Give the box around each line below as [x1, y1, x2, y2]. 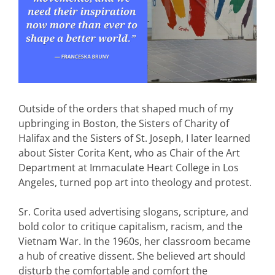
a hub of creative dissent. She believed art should [18, 249, 246, 263]
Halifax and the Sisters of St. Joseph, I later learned [18, 131, 250, 145]
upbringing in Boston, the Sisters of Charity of [18, 117, 229, 131]
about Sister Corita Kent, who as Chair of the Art [18, 146, 240, 160]
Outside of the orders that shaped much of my [18, 102, 233, 116]
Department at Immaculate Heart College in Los [18, 161, 239, 175]
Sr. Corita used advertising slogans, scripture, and [18, 205, 249, 219]
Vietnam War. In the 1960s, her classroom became [18, 234, 250, 249]
